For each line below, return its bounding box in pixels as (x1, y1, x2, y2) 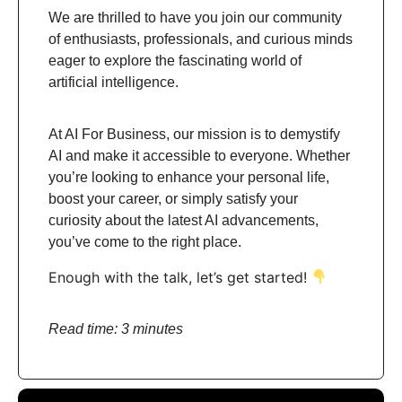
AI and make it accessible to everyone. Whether (48, 148, 350, 164)
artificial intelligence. (48, 74, 179, 91)
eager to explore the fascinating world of (48, 53, 301, 69)
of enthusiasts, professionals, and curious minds (48, 31, 353, 48)
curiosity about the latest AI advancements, (48, 213, 319, 229)
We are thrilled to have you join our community (48, 10, 342, 26)
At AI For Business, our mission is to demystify (48, 127, 340, 143)
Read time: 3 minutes (48, 321, 183, 337)
